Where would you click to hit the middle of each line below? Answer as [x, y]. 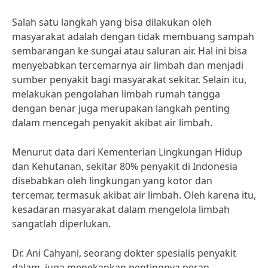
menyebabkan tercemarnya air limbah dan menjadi [128, 65]
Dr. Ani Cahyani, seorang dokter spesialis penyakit [124, 253]
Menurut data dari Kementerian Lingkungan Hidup [127, 152]
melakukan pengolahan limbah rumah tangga [116, 94]
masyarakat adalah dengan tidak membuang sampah [133, 36]
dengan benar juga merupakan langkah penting [121, 108]
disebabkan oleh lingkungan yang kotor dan [112, 181]
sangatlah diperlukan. [61, 224]
